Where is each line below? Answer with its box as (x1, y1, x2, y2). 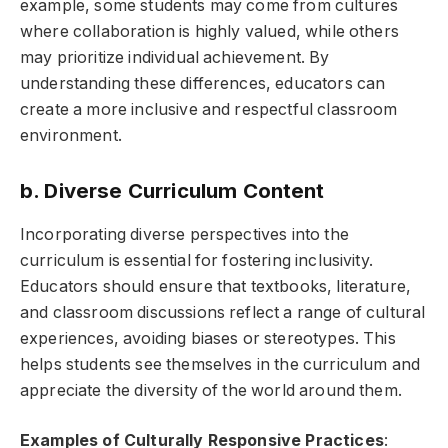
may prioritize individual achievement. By (20, 47, 330, 67)
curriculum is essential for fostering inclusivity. (20, 250, 373, 270)
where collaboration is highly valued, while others (20, 21, 399, 41)
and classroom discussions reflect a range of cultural (20, 302, 426, 322)
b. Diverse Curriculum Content (20, 178, 325, 204)
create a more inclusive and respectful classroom (20, 99, 398, 119)
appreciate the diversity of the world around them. (20, 380, 402, 400)
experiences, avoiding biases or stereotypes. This (20, 328, 396, 348)
